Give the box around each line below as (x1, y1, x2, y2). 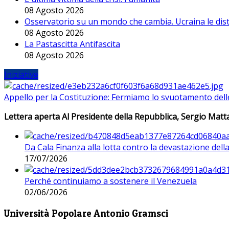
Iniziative (4, 69, 38, 81)
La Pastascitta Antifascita (25, 38, 120, 50)
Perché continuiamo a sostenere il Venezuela (25, 175, 197, 187)
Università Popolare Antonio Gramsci (4, 207, 168, 219)
